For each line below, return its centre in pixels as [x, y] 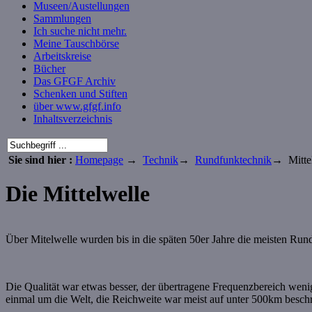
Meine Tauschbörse [76, 44]
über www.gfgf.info [77, 106]
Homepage [99, 160]
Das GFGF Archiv [75, 81]
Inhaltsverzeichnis [73, 119]
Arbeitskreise [62, 56]
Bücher [49, 69]
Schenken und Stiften [80, 94]
